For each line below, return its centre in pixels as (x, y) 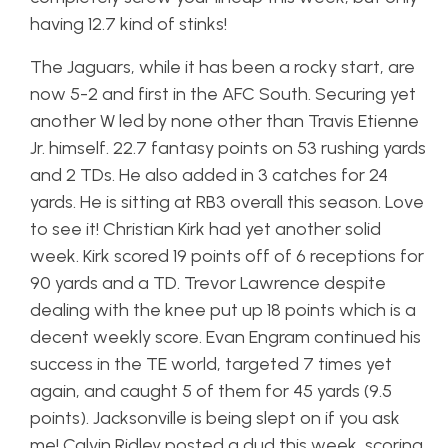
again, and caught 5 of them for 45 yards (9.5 (211, 391)
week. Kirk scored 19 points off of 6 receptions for (227, 256)
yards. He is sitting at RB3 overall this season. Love (227, 202)
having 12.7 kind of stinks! (128, 24)
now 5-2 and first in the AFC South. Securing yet (223, 94)
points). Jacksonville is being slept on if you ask (215, 418)
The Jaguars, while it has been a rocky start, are (222, 67)
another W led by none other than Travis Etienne (224, 121)
